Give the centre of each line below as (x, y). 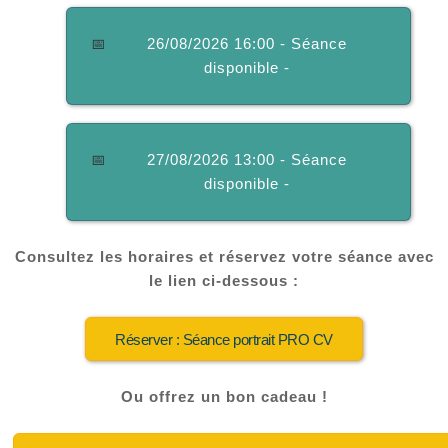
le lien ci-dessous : (224, 281)
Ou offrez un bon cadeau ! (224, 397)
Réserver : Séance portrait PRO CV (224, 340)
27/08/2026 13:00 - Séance (246, 160)
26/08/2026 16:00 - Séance (246, 44)
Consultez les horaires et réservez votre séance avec (224, 257)
